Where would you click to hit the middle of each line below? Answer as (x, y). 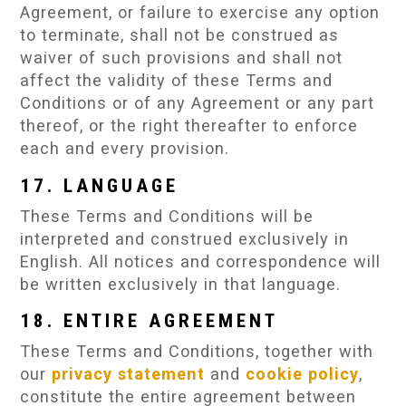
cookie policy (303, 373)
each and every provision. (125, 149)
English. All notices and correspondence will (201, 261)
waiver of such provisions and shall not (182, 58)
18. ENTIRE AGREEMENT (150, 320)
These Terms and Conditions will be (167, 216)
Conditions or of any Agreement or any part (198, 103)
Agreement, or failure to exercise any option (200, 13)
